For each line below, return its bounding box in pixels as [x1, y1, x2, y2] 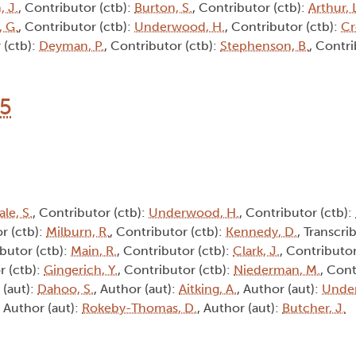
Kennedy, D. [226, 224, 297, 240]
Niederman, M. [234, 262, 320, 278]
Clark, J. [233, 243, 280, 259]
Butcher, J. [282, 300, 346, 316]
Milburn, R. [46, 224, 110, 240]
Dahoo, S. [37, 281, 94, 297]
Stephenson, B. [220, 38, 309, 54]
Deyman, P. [39, 38, 104, 54]
